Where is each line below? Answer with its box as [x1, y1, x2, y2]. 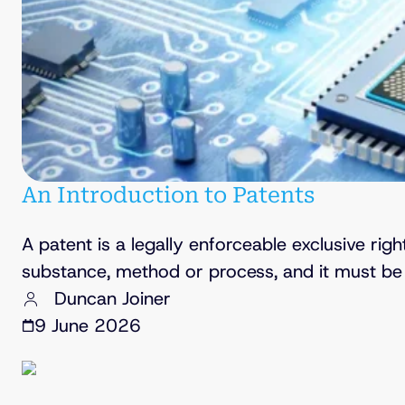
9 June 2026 [34, 314, 141, 338]
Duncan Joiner [54, 287, 171, 311]
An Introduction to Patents [22, 183, 315, 209]
